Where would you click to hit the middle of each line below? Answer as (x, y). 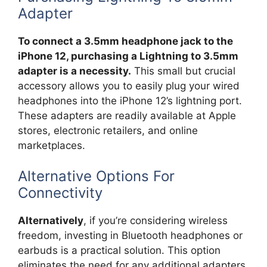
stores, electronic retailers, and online (108, 130)
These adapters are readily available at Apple (127, 115)
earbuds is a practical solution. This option (119, 251)
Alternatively (51, 221)
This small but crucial (183, 71)
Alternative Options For (96, 176)
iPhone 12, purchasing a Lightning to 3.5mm (128, 56)
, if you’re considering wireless (156, 221)
